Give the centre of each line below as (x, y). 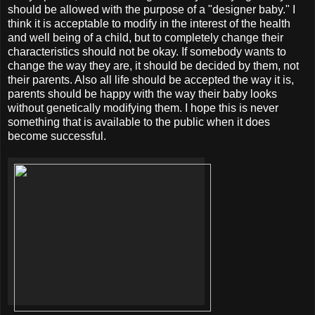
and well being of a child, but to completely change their (146, 37)
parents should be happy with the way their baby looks (142, 94)
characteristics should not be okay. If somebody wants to (147, 51)
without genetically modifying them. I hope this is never (143, 108)
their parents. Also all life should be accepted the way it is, (151, 79)
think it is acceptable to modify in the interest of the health (149, 23)
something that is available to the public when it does (139, 122)
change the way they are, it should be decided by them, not (153, 65)
